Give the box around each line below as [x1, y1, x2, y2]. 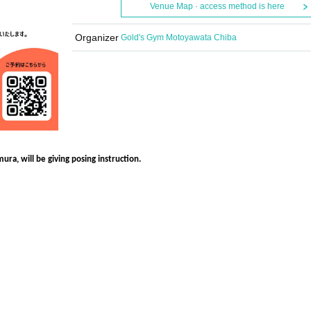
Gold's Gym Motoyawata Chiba [121, 33, 237, 42]
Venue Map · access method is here [149, 1, 285, 11]
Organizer [74, 32, 119, 43]
